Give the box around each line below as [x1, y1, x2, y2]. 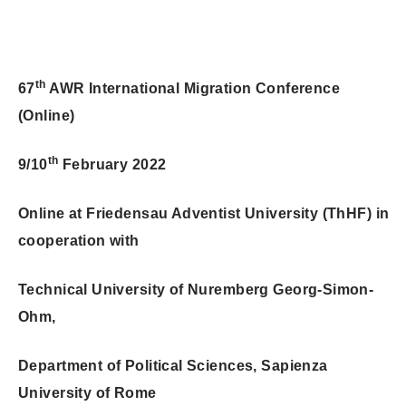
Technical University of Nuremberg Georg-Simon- [18, 282, 374, 298]
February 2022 [58, 157, 167, 173]
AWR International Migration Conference [45, 81, 341, 97]
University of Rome [18, 385, 157, 401]
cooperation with [18, 233, 140, 249]
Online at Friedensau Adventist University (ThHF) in [18, 206, 390, 222]
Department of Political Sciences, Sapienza [18, 358, 328, 374]
